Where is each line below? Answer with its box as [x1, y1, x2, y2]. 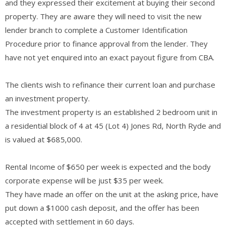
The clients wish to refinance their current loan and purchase [5, 79, 215, 90]
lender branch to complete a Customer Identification [5, 24, 187, 35]
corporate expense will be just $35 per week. [5, 175, 164, 185]
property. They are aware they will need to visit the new [5, 11, 202, 21]
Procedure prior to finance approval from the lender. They [5, 38, 208, 49]
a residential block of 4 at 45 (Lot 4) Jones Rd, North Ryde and [5, 120, 221, 131]
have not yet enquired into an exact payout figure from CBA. [5, 52, 214, 62]
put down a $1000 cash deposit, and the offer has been [5, 202, 199, 213]
